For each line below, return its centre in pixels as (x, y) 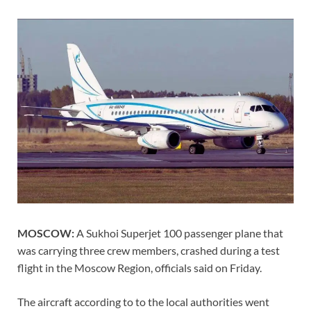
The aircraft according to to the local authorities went (143, 301)
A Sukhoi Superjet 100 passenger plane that (180, 233)
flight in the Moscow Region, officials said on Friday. (140, 267)
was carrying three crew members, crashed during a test (149, 250)
